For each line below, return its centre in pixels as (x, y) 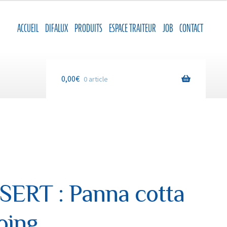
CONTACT (192, 28)
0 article (96, 79)
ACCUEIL (28, 28)
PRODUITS (89, 28)
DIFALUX (57, 28)
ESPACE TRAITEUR (133, 28)
